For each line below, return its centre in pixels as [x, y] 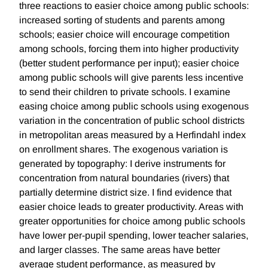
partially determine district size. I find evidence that [125, 193]
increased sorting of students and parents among [122, 20]
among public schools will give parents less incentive [131, 78]
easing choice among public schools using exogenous [134, 106]
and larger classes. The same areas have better [120, 250]
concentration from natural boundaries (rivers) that [124, 178]
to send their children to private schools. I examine [125, 92]
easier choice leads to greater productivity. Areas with [131, 207]
